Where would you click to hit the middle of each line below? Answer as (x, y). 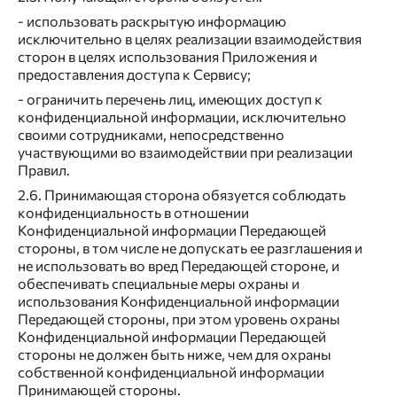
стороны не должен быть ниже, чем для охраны (175, 354)
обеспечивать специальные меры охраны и (159, 284)
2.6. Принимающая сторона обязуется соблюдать (182, 195)
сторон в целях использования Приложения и (167, 57)
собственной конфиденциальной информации (171, 372)
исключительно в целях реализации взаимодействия (190, 39)
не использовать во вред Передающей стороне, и (179, 266)
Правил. (44, 170)
